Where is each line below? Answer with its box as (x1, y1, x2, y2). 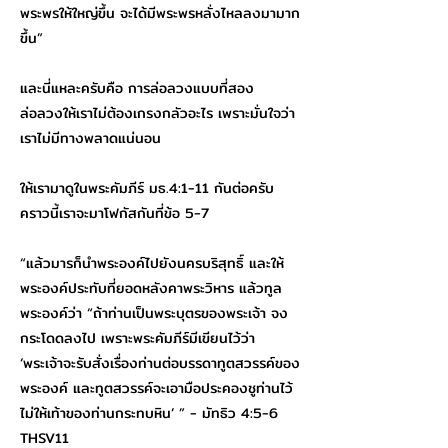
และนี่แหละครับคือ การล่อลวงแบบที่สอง (20, 77, 254, 99)
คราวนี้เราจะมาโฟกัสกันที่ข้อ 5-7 (20, 202, 209, 224)
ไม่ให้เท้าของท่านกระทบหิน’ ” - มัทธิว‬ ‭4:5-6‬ (20, 402, 278, 424)
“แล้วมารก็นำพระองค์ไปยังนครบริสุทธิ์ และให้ (20, 252, 284, 274)
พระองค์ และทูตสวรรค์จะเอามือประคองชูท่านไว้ (20, 377, 293, 399)
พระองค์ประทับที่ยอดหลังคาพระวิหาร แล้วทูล (20, 277, 282, 299)
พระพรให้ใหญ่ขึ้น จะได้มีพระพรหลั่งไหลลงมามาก (20, 2, 300, 24)
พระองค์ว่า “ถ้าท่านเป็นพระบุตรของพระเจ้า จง (20, 302, 288, 324)
